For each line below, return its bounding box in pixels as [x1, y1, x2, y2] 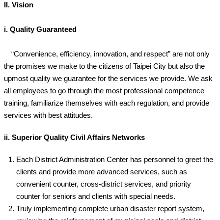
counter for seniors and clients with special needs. [16, 192, 175, 201]
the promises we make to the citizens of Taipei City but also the [4, 62, 205, 71]
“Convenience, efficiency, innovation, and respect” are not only [4, 50, 210, 58]
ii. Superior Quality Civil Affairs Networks [4, 133, 145, 142]
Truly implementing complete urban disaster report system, [16, 204, 204, 213]
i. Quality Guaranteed [4, 25, 77, 34]
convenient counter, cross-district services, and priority [16, 180, 191, 189]
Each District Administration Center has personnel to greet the [16, 155, 213, 164]
